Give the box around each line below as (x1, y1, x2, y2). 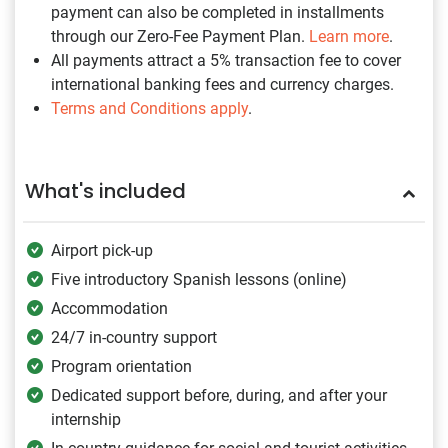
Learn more (309, 26, 389, 46)
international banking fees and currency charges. (51, 74, 394, 94)
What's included (25, 176, 186, 205)
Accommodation (51, 298, 168, 318)
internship (51, 409, 121, 429)
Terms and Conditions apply (51, 98, 248, 118)
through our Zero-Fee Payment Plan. (51, 26, 309, 46)
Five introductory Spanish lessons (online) (51, 269, 347, 289)
